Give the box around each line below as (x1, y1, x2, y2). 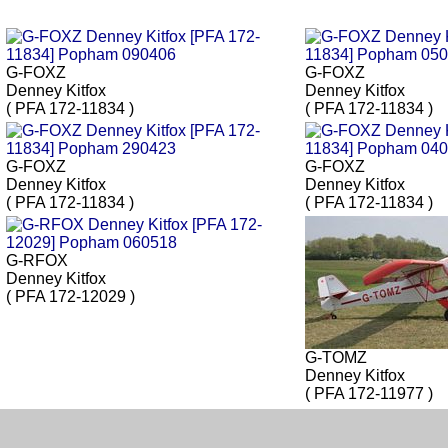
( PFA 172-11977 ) (305, 385, 433, 403)
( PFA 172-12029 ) (6, 288, 135, 306)
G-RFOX (6, 252, 68, 270)
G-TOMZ (305, 349, 367, 367)
